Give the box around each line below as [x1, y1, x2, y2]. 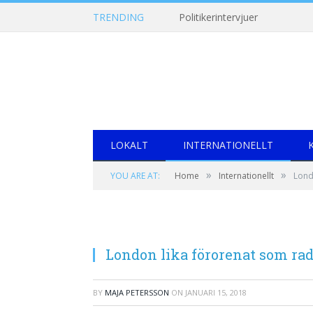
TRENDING [93, 10, 144, 24]
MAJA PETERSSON [105, 286, 169, 298]
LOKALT [110, 138, 148, 152]
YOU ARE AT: [110, 169, 160, 182]
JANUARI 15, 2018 [185, 286, 247, 298]
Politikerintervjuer [179, 10, 258, 24]
